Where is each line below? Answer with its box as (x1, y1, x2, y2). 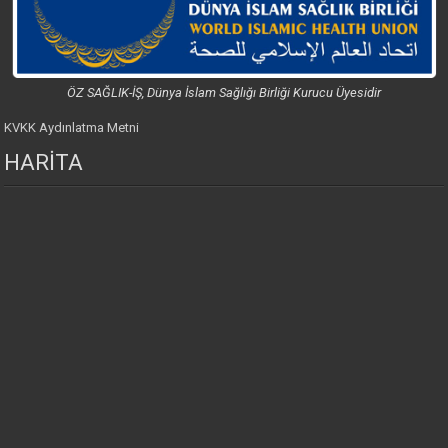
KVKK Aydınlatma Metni (4, 119, 140, 135)
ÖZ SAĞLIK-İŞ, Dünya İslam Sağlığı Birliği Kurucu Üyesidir (67, 84, 381, 100)
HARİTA (4, 149, 84, 175)
